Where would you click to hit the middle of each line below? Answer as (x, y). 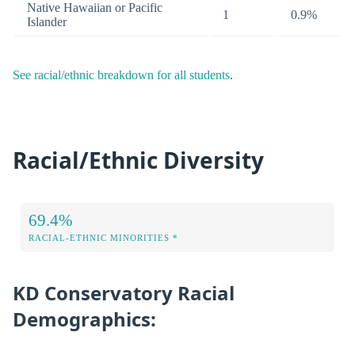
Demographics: (84, 319)
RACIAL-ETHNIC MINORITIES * (103, 238)
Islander (47, 22)
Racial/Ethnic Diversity (138, 160)
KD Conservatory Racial (124, 293)
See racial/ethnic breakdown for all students (121, 75)
